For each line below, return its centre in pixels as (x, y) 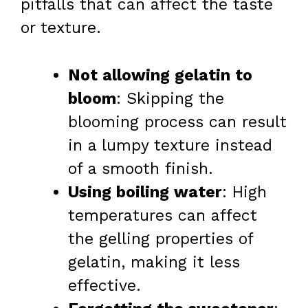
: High (244, 192)
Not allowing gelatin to (160, 75)
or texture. (61, 28)
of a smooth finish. (141, 168)
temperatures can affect (163, 215)
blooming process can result (177, 122)
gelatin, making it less (154, 262)
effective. (104, 285)
